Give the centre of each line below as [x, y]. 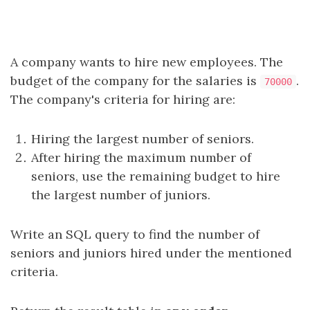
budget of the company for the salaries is [135, 81]
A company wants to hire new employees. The [147, 62]
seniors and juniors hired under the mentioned [151, 253]
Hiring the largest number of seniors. [143, 139]
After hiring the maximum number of [141, 157]
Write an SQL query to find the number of [135, 234]
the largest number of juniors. [121, 195]
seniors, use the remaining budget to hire [156, 176]
